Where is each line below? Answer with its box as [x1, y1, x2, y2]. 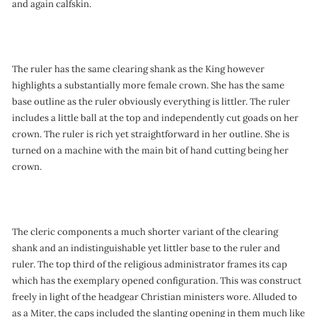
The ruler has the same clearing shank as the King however [12, 63, 265, 75]
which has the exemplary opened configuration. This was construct [12, 275, 301, 287]
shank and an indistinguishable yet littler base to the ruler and [12, 242, 280, 254]
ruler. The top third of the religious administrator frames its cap [12, 258, 287, 270]
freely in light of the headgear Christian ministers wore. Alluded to [12, 291, 297, 303]
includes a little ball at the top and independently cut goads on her [12, 112, 299, 124]
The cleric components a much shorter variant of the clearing [12, 226, 278, 238]
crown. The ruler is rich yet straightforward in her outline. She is [12, 128, 289, 140]
